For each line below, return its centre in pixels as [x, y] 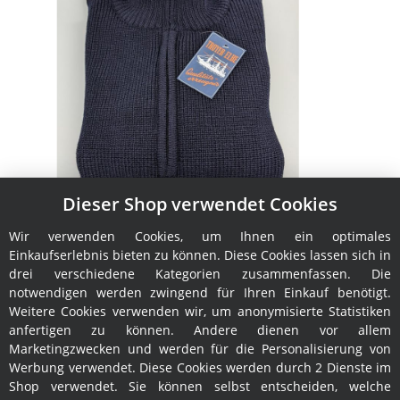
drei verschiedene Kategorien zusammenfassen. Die [200, 274]
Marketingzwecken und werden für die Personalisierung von [200, 349]
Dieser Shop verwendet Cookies [200, 204]
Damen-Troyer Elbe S [178, 216]
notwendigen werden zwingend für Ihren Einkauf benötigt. [200, 292]
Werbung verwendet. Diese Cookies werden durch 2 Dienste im [200, 367]
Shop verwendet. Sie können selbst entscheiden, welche [200, 386]
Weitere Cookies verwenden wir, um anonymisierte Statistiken [200, 311]
